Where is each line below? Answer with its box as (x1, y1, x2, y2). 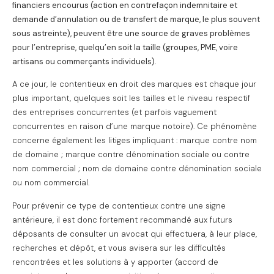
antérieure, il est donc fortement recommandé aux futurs (12, 214, 232, 225)
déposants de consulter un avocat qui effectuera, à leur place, (12, 228, 257, 239)
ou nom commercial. (12, 177, 89, 188)
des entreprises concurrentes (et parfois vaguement (12, 107, 217, 118)
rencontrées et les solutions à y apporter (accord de (12, 256, 218, 267)
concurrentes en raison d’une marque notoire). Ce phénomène (12, 121, 257, 132)
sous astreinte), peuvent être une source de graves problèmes (12, 28, 250, 39)
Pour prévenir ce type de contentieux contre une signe (12, 200, 226, 211)
